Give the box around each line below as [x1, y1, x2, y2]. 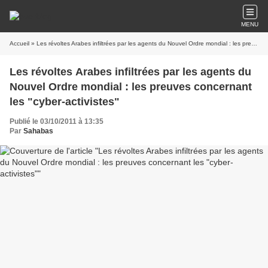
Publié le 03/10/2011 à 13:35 [10, 117, 103, 126]
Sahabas [23, 127, 53, 135]
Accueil [10, 40, 29, 47]
